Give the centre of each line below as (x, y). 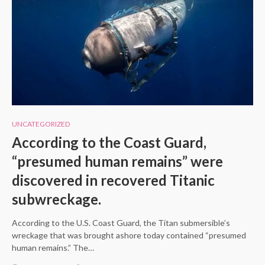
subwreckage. (56, 199)
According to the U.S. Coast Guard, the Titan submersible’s (121, 222)
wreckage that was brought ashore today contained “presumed (129, 235)
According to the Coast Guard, (109, 142)
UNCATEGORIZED (41, 124)
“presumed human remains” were (117, 161)
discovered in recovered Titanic (113, 180)
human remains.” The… (53, 247)
